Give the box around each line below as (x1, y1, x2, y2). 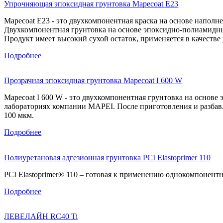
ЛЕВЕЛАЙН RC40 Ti (4, 212, 78, 221)
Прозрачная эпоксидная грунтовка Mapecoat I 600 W (4, 76, 183, 85)
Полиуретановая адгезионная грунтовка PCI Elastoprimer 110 (4, 153, 211, 162)
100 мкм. (4, 111, 34, 120)
